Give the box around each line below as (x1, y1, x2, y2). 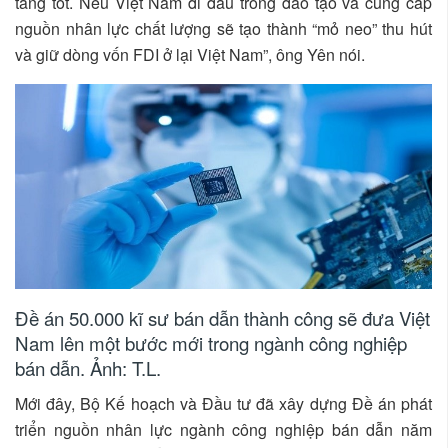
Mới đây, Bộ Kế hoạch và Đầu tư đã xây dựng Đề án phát (15, 391, 432, 415)
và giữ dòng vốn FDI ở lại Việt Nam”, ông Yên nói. (15, 43, 365, 67)
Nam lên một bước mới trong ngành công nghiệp (15, 328, 407, 356)
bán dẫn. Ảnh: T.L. (15, 353, 161, 381)
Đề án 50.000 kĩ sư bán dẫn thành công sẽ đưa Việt (15, 303, 430, 331)
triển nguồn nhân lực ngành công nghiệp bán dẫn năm (15, 417, 432, 441)
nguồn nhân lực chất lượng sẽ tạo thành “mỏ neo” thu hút (15, 17, 432, 41)
